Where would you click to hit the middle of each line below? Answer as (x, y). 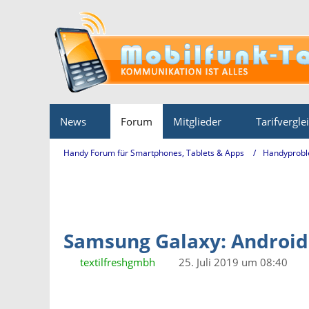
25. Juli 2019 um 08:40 (233, 262)
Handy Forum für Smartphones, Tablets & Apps (154, 152)
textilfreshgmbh (118, 262)
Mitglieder (197, 121)
